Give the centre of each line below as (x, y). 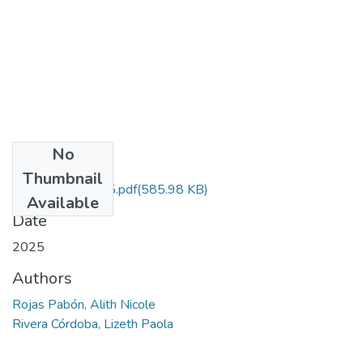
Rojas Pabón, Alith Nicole (84, 304)
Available (63, 203)
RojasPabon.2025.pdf (75, 189)
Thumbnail (63, 178)
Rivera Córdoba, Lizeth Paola (93, 324)
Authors (42, 278)
